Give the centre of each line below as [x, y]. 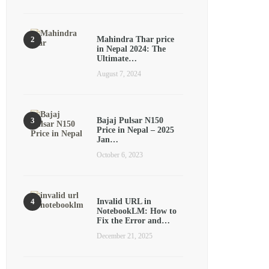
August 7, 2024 [119, 74]
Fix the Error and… [133, 221]
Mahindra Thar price [135, 39]
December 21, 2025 [125, 236]
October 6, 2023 [120, 155]
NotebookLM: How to [137, 211]
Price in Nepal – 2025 [135, 130]
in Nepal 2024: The [131, 49]
